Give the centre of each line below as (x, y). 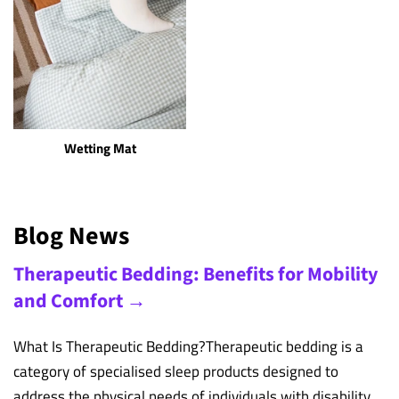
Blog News (71, 236)
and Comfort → (80, 301)
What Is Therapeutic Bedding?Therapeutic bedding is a (188, 347)
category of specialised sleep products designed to (176, 372)
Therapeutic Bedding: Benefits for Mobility (195, 274)
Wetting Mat (100, 148)
